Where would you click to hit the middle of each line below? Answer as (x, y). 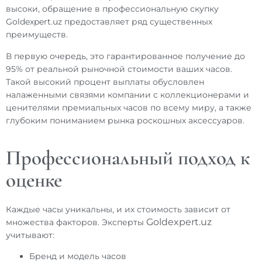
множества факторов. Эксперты (76, 222)
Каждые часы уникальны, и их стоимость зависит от (118, 209)
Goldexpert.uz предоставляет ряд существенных (109, 22)
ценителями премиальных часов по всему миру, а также (129, 107)
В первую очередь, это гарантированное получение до (125, 56)
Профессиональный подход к (128, 158)
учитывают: (30, 235)
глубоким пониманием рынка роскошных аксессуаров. (125, 120)
